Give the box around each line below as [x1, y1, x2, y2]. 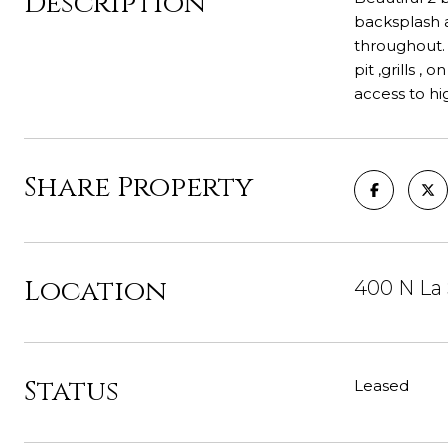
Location [24, 273, 167, 310]
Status [24, 373, 119, 410]
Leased [354, 376, 409, 395]
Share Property [24, 169, 253, 206]
